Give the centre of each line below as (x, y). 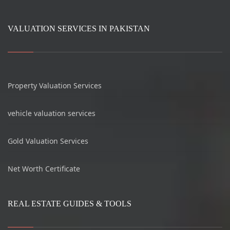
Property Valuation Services (55, 86)
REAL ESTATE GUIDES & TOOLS (70, 204)
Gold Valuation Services (48, 141)
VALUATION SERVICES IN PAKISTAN (79, 29)
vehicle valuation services (52, 113)
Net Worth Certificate (44, 169)
